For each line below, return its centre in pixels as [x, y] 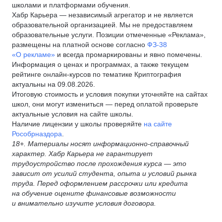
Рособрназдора [37, 134]
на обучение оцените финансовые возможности [94, 193]
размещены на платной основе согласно [80, 45]
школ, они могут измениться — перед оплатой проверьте [105, 104]
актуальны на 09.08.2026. [54, 84]
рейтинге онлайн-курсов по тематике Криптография [97, 74]
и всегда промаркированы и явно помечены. [129, 55]
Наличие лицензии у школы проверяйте [78, 124]
